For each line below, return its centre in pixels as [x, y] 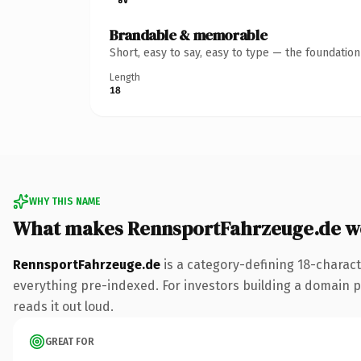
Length [125, 77]
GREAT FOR [70, 341]
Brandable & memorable [189, 35]
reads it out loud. [63, 306]
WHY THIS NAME [64, 201]
